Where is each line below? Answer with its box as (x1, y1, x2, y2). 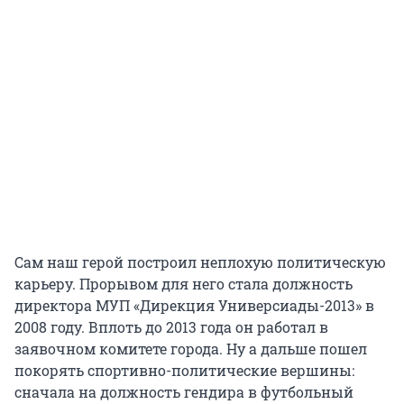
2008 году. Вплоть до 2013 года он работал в (14, 317, 328, 337)
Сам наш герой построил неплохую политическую (14, 252, 386, 272)
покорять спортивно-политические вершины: (14, 361, 354, 381)
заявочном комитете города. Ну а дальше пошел (14, 339, 367, 359)
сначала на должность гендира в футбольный (14, 382, 353, 402)
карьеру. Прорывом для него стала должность (14, 274, 353, 294)
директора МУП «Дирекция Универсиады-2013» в (14, 296, 374, 316)
